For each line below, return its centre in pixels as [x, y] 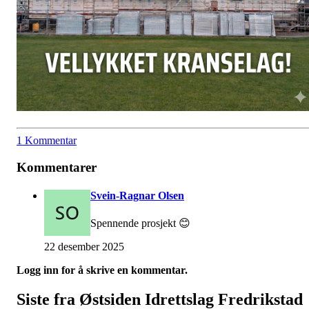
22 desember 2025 [84, 247]
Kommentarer [57, 167]
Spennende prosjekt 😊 [140, 223]
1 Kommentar [47, 140]
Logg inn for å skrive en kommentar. [102, 270]
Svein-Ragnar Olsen [137, 195]
